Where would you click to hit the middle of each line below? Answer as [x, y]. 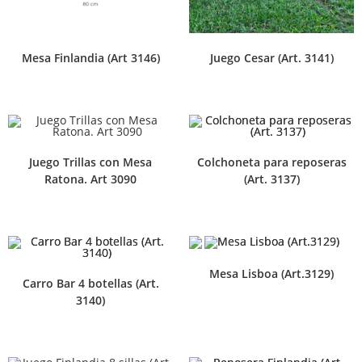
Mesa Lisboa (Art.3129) [271, 274]
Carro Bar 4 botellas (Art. [90, 283]
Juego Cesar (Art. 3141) [271, 57]
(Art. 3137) [271, 179]
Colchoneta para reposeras [271, 162]
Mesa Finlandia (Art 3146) [90, 57]
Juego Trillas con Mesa [90, 162]
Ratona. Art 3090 [90, 179]
